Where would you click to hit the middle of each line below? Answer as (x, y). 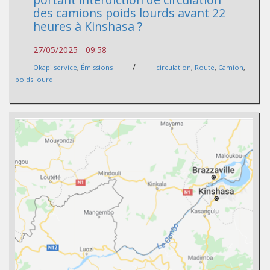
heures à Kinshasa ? (88, 26)
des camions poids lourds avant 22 (129, 13)
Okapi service (55, 67)
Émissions (97, 67)
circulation (174, 67)
